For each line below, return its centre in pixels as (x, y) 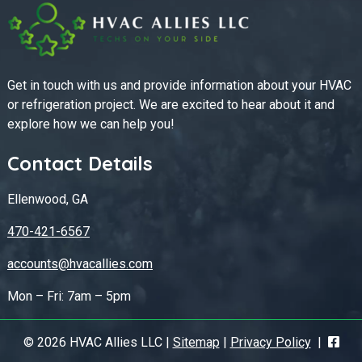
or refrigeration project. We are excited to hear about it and (170, 104)
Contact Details (80, 163)
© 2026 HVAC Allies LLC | (98, 342)
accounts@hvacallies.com (80, 263)
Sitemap (196, 342)
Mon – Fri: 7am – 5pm (69, 296)
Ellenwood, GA (47, 199)
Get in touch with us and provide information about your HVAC (179, 85)
